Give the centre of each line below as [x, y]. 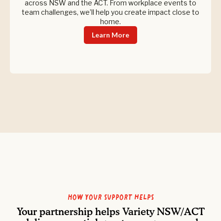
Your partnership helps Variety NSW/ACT [110, 212]
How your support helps [110, 197]
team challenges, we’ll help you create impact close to [110, 12]
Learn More [110, 35]
